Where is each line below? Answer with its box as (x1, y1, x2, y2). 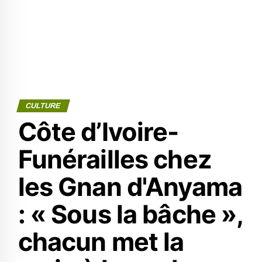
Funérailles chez (18, 144, 212, 174)
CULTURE (24, 101, 62, 110)
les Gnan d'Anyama (18, 171, 242, 202)
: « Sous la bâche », (18, 199, 243, 229)
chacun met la (18, 226, 184, 257)
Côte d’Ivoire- (18, 116, 179, 147)
